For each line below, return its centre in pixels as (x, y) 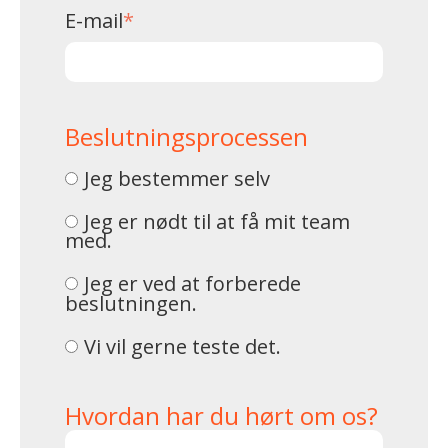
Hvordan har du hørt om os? (221, 416)
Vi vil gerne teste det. (182, 346)
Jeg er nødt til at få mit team (216, 221)
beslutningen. (131, 303)
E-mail (94, 20)
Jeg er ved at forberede (192, 283)
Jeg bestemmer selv (176, 178)
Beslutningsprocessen (186, 136)
